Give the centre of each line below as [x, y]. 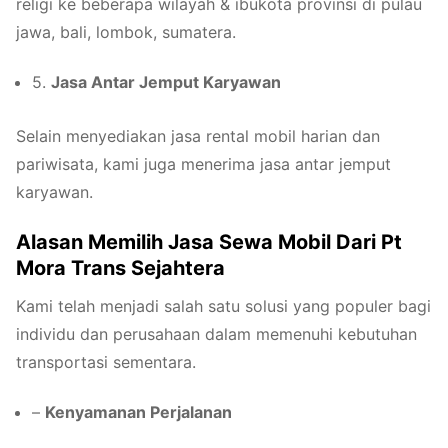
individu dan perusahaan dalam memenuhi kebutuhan [216, 333]
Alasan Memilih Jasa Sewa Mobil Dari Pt [209, 241]
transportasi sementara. [106, 361]
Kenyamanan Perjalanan [138, 412]
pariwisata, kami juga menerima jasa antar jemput [203, 164]
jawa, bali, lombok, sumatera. [126, 31]
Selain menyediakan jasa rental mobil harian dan [198, 136]
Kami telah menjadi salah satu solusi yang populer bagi [223, 305]
